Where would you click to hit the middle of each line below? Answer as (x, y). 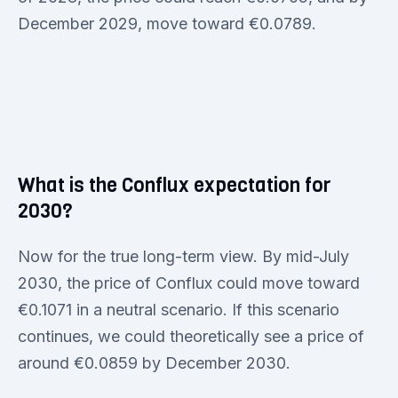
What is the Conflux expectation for (174, 185)
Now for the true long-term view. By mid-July (183, 256)
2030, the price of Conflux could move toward (189, 283)
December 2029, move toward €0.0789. (167, 23)
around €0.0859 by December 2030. (154, 362)
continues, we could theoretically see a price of (191, 336)
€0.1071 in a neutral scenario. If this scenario (179, 309)
